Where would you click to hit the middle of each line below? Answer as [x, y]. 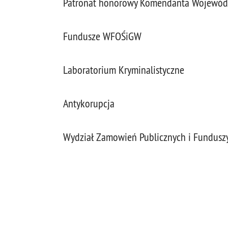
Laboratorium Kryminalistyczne [124, 70]
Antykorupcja [89, 104]
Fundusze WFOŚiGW [102, 36]
